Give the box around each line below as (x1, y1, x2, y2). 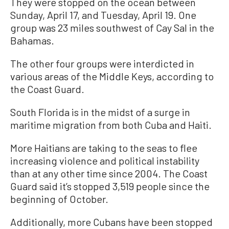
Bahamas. (10, 34, 54, 47)
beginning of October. (10, 192, 108, 205)
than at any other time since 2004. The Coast (10, 167, 208, 179)
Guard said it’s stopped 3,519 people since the (10, 179, 210, 192)
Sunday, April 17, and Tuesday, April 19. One (10, 8, 196, 21)
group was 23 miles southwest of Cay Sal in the (10, 21, 214, 34)
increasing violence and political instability (10, 154, 199, 167)
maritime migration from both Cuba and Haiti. (10, 118, 212, 131)
